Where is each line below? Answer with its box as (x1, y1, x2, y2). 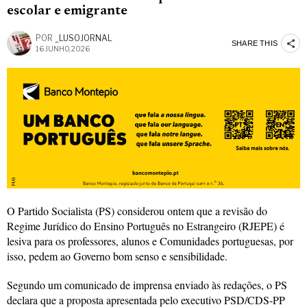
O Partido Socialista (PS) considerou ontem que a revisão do (7, 203, 267, 218)
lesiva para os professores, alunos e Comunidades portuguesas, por (7, 233, 293, 248)
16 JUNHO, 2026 (36, 45, 90, 53)
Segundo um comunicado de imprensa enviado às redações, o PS (7, 277, 287, 292)
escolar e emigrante (7, 5, 127, 18)
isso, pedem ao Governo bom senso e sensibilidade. (7, 248, 228, 263)
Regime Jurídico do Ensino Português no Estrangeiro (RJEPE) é (7, 218, 284, 233)
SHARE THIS (232, 38, 278, 47)
